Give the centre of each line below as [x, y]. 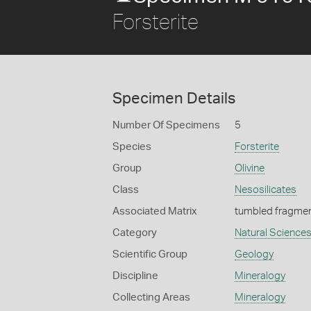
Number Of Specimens [166, 125]
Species [132, 147]
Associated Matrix [155, 211]
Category [135, 233]
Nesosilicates [265, 190]
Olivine [249, 168]
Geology [254, 254]
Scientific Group [150, 254]
